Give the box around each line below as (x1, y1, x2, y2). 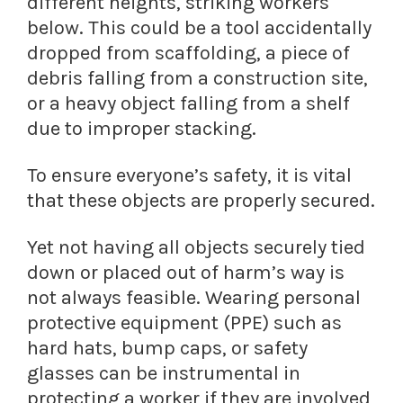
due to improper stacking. (27, 117, 256, 141)
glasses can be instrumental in (27, 362, 300, 386)
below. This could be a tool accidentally (27, 16, 372, 40)
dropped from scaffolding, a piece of (27, 41, 350, 66)
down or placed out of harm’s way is (27, 261, 345, 285)
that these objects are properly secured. (27, 189, 375, 213)
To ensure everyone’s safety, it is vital (27, 164, 352, 188)
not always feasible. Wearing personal (27, 286, 361, 310)
